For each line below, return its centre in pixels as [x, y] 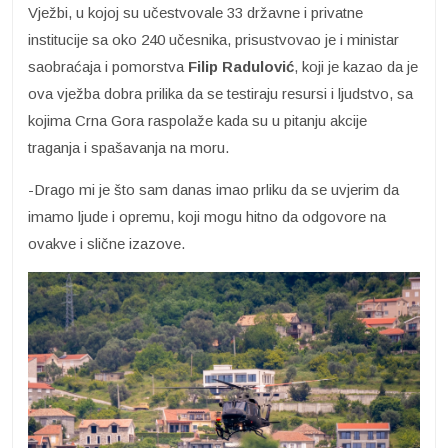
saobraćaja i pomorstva [108, 66]
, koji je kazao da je [356, 66]
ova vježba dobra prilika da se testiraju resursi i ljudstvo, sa [220, 93]
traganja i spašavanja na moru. [128, 147]
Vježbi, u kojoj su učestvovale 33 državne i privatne [195, 12]
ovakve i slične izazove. [106, 243]
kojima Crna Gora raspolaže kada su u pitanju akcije [197, 120]
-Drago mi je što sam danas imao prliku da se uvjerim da [213, 189]
